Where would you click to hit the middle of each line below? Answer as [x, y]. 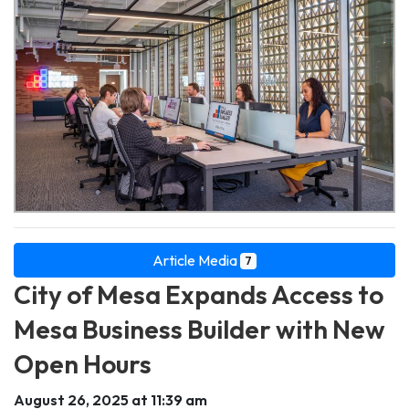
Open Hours [83, 364]
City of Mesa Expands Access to [199, 294]
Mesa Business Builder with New [199, 329]
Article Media [197, 260]
